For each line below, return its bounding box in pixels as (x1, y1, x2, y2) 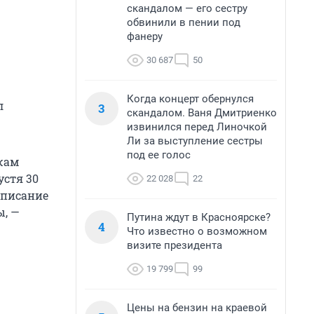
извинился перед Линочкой (127, 121, 267, 133)
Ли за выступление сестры (127, 135, 263, 147)
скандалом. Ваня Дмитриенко (127, 107, 277, 119)
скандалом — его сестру (127, 2, 247, 15)
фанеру (127, 30, 163, 43)
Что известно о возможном (127, 225, 267, 238)
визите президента (127, 239, 222, 252)
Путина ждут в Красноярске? (127, 211, 271, 224)
